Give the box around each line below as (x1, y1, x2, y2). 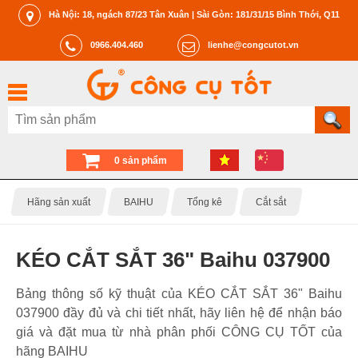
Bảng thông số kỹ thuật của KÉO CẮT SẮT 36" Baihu (16, 287, 342, 301)
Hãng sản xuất (27, 196, 90, 208)
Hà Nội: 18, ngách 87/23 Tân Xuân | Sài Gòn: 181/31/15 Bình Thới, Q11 (49, 9, 340, 19)
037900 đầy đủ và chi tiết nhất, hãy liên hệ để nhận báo (16, 306, 342, 320)
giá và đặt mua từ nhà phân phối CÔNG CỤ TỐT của (16, 325, 342, 340)
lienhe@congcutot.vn (207, 39, 299, 50)
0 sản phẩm (114, 155, 167, 166)
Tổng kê (187, 196, 222, 208)
